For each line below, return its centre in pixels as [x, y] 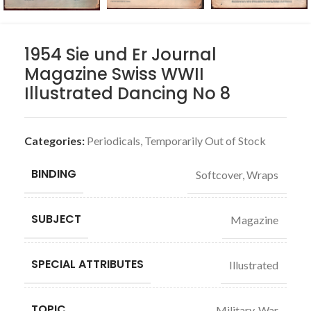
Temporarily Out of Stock [205, 141]
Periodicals [114, 141]
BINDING [54, 174]
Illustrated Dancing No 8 [127, 93]
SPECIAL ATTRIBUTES [87, 264]
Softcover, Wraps [237, 174]
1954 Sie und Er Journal [120, 54]
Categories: [54, 141]
